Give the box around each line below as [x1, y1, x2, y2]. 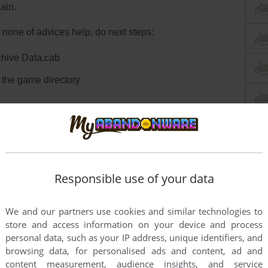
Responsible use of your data [54, 170, 214, 187]
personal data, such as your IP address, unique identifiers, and [5, 232, 263, 244]
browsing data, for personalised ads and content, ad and [5, 245, 263, 257]
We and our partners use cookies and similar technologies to [5, 205, 263, 218]
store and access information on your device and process [5, 218, 263, 231]
